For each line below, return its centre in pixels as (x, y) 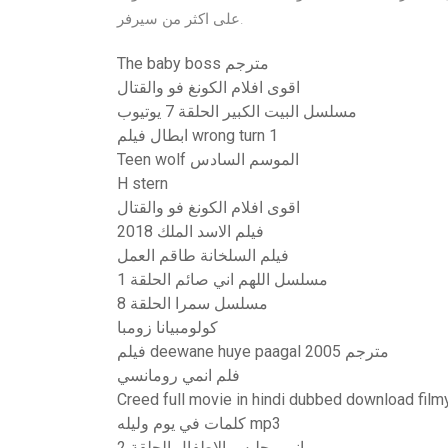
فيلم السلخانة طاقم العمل (203, 255)
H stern (142, 183)
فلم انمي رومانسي (178, 375)
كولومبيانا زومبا (167, 327)
